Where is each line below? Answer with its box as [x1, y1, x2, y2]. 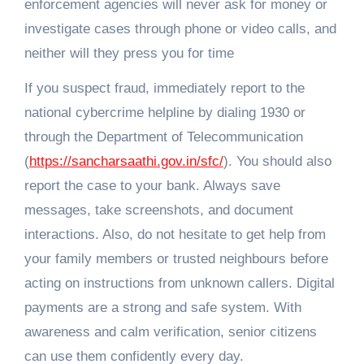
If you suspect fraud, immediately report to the [24, 80, 305, 97]
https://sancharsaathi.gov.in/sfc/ [28, 154, 223, 170]
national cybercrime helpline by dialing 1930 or [24, 105, 305, 121]
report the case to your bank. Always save [24, 178, 280, 194]
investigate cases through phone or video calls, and [24, 21, 336, 37]
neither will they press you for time [24, 45, 234, 62]
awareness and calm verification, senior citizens [24, 324, 317, 340]
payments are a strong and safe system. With [24, 300, 301, 316]
